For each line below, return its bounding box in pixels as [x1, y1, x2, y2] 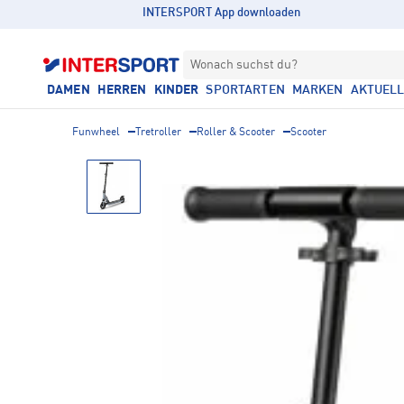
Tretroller [135, 127, 181, 138]
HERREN [96, 84, 147, 96]
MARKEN [291, 84, 344, 96]
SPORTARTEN [206, 84, 285, 96]
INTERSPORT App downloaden [142, 7, 301, 19]
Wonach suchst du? [190, 59, 298, 71]
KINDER [153, 84, 199, 96]
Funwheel [72, 127, 120, 138]
